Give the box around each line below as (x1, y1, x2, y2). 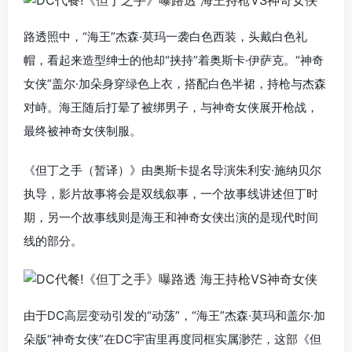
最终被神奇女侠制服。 (24, 123, 141, 138)
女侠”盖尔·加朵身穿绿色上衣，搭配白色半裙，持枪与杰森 (24, 75, 326, 91)
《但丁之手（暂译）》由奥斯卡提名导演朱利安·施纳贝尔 (24, 162, 321, 178)
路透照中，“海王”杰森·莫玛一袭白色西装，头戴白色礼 (24, 28, 307, 44)
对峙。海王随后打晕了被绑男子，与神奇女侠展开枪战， (24, 99, 318, 115)
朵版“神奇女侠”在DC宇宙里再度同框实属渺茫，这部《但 (24, 332, 321, 347)
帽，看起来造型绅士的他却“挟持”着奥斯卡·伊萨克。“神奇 (24, 52, 324, 68)
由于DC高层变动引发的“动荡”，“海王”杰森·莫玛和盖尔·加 (24, 308, 325, 324)
